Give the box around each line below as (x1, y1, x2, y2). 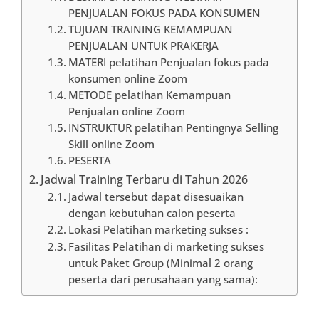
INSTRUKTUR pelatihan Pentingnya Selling (68, 120, 278, 135)
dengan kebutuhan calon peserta (68, 206, 236, 220)
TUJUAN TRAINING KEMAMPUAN (68, 22, 233, 36)
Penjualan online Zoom (68, 104, 185, 118)
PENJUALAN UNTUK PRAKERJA (68, 38, 219, 53)
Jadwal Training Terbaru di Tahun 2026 (41, 172, 249, 187)
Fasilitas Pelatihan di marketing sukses (68, 239, 264, 253)
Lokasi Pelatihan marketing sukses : (68, 222, 249, 236)
